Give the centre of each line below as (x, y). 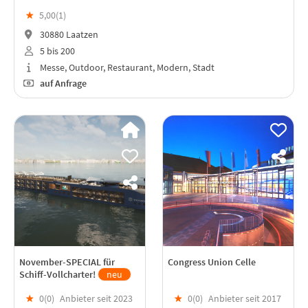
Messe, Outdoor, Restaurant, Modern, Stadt (126, 67)
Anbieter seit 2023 (96, 298)
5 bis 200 (56, 51)
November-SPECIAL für (67, 262)
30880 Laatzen (68, 34)
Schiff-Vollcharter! (58, 274)
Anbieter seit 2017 (245, 298)
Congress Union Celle (212, 262)
